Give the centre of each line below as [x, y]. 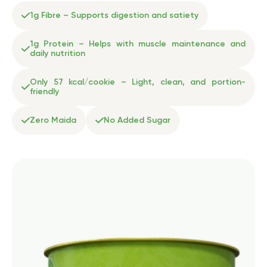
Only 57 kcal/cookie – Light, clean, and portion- [138, 82]
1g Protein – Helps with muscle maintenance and [138, 44]
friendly [44, 92]
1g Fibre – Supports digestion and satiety [114, 15]
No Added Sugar [137, 120]
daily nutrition [58, 54]
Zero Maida [53, 120]
